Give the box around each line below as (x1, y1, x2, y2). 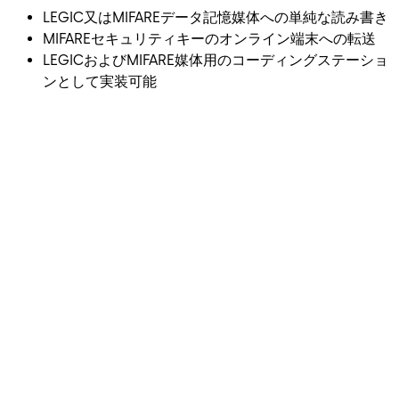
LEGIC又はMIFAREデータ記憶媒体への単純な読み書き (43, 8, 388, 26)
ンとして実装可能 (43, 72, 157, 90)
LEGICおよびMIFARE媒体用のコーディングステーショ (43, 51, 388, 69)
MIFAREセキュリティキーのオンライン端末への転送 (43, 29, 376, 47)
